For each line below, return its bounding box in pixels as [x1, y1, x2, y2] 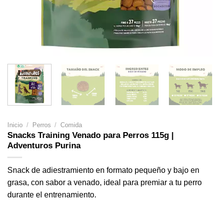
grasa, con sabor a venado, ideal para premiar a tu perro [7, 178, 202, 187]
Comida [60, 121, 82, 129]
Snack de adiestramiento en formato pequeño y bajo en [7, 165, 199, 174]
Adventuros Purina [7, 140, 81, 150]
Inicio [7, 121, 23, 129]
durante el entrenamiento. [7, 190, 96, 199]
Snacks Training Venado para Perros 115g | [7, 130, 174, 140]
